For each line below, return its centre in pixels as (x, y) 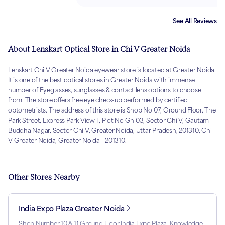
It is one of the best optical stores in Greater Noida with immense (102, 80)
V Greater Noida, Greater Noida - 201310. (67, 141)
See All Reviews (195, 21)
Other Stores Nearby (44, 177)
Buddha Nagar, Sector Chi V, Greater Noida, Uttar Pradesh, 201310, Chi (110, 131)
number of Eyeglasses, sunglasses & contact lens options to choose (105, 90)
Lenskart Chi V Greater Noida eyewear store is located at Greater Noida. (112, 70)
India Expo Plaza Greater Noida (72, 209)
